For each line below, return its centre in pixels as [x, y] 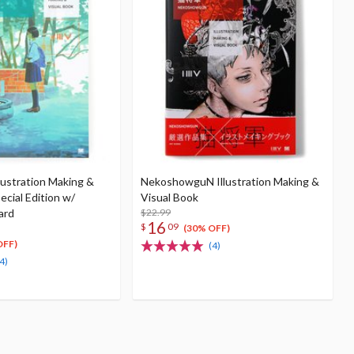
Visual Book [169, 197]
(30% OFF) [206, 228]
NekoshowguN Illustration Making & [230, 181]
